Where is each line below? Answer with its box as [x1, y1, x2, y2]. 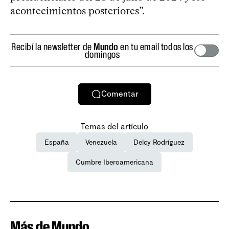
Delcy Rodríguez [133, 138, 185, 147]
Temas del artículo [81, 121, 148, 131]
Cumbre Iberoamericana [76, 157, 153, 167]
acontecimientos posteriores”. [10, 4, 145, 17]
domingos [84, 48, 120, 60]
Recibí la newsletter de [11, 40, 94, 52]
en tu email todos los [118, 40, 193, 52]
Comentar [101, 89, 139, 99]
